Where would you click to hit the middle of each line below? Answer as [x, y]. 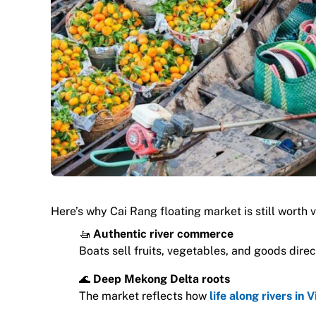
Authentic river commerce [163, 233]
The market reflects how [144, 296]
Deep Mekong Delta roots [162, 279]
